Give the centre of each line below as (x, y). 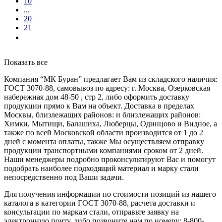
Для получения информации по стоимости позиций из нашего (110, 194)
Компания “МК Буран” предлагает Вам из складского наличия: (111, 79)
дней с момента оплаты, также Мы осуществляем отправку (104, 142)
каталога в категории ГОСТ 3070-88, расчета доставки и (100, 203)
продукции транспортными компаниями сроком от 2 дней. (104, 151)
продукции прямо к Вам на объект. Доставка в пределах (99, 106)
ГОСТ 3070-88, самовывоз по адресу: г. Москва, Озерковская (107, 88)
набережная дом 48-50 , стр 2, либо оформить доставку (97, 97)
